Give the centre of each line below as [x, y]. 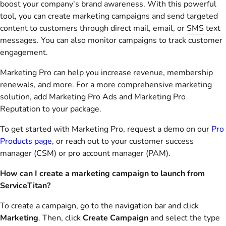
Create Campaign [116, 218]
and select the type [184, 218]
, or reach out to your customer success [123, 141]
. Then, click [61, 218]
